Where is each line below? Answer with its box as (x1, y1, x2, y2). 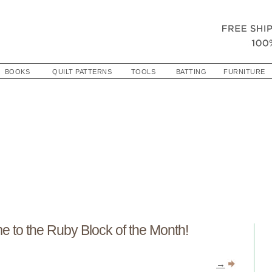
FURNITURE (223, 68, 265, 75)
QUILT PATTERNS (52, 68, 112, 75)
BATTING (175, 68, 207, 75)
